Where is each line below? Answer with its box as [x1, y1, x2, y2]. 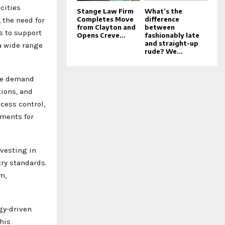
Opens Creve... [77, 31, 126, 39]
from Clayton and [77, 23, 136, 31]
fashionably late [145, 31, 199, 39]
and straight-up [145, 39, 198, 47]
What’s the [145, 7, 182, 15]
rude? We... [145, 47, 183, 55]
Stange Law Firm [77, 7, 134, 15]
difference [145, 15, 179, 23]
